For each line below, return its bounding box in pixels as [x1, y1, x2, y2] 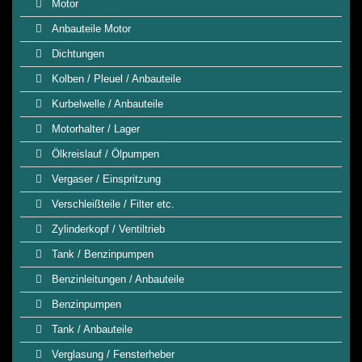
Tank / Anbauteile [48, 323, 133, 335]
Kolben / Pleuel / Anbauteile [48, 73, 181, 85]
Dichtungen [48, 48, 104, 60]
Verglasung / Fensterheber [48, 348, 175, 360]
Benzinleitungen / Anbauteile [48, 273, 184, 285]
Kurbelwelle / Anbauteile [48, 98, 163, 110]
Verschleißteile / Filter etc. [48, 198, 175, 210]
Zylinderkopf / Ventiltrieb [48, 223, 165, 235]
